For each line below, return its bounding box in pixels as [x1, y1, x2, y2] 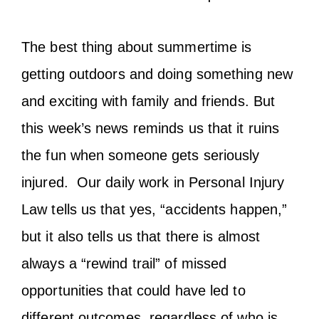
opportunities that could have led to [21, 283, 246, 298]
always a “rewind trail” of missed [21, 256, 227, 271]
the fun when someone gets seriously [21, 147, 260, 163]
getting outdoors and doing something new [21, 66, 293, 82]
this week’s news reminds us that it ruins [21, 120, 280, 136]
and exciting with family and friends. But [21, 93, 276, 109]
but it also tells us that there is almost [21, 229, 261, 244]
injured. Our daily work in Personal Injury [21, 174, 285, 190]
